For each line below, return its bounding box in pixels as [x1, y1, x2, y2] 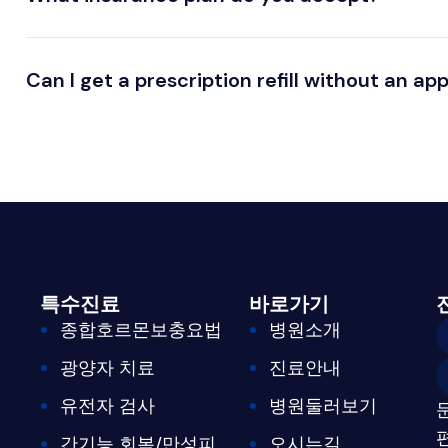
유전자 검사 [60, 393, 156, 418]
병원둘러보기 [269, 393, 377, 418]
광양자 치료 [60, 355, 156, 380]
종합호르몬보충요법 [60, 317, 223, 342]
